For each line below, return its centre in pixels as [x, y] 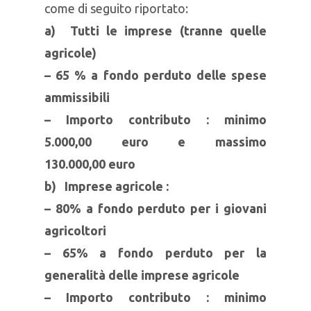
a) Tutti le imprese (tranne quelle [155, 31]
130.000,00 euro [90, 164]
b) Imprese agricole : [107, 186]
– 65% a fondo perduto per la [155, 253]
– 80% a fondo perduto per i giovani [155, 208]
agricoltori [75, 230]
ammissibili [77, 97]
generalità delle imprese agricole [142, 275]
